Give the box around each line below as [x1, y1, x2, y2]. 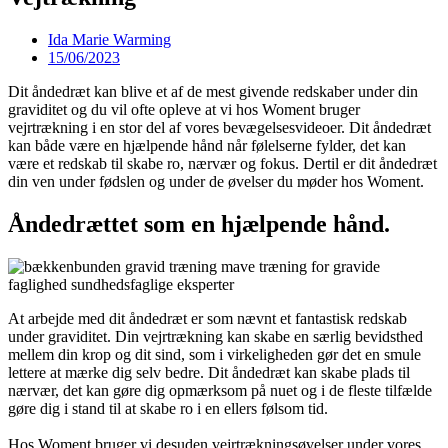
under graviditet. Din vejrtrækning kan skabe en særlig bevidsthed [8, 327, 423, 345]
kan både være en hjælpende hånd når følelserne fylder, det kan [8, 136, 406, 154]
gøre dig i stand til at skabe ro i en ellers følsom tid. [8, 399, 328, 417]
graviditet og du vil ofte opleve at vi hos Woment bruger [8, 100, 360, 118]
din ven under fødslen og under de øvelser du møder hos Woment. [8, 172, 424, 190]
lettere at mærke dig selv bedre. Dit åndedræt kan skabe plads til [8, 363, 410, 381]
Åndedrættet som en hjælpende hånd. [8, 210, 390, 237]
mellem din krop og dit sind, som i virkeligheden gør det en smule [8, 345, 421, 363]
